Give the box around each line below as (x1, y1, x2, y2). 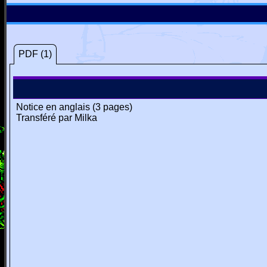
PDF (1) (18, 49, 52, 59)
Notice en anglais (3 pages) (16, 102, 132, 112)
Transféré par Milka (16, 113, 97, 123)
